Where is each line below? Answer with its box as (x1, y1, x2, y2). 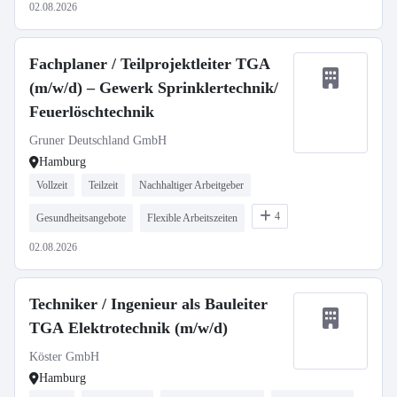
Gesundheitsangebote (36, 212, 126, 224)
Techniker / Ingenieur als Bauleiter (29, 295, 268, 313)
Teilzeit (89, 179, 118, 191)
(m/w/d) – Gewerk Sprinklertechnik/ (29, 79, 278, 97)
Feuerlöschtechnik (29, 103, 154, 121)
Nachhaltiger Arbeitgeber (139, 179, 244, 191)
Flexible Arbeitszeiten (147, 212, 237, 224)
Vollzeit (36, 179, 67, 191)
